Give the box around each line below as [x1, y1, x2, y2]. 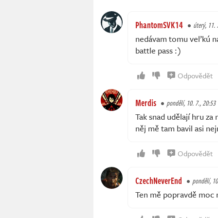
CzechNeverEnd [135, 174, 182, 187]
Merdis [135, 96, 156, 109]
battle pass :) [135, 44, 182, 56]
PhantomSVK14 [135, 18, 183, 31]
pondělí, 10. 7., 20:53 [166, 97, 216, 108]
